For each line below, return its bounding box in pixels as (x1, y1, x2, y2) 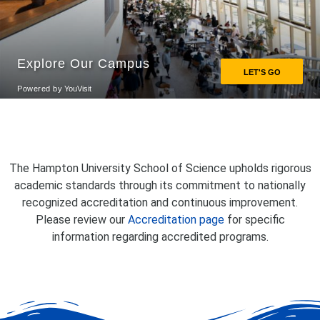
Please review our (35, 213, 128, 227)
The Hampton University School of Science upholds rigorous (9, 161, 311, 176)
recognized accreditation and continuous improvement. (22, 196, 298, 210)
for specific (224, 213, 285, 227)
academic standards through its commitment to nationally (14, 179, 306, 193)
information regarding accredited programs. (51, 230, 269, 244)
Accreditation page (127, 213, 224, 227)
